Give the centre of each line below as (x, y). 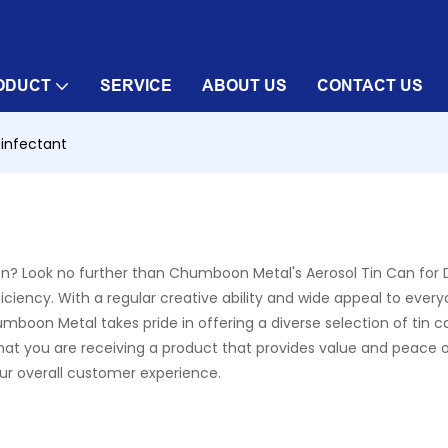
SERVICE (136, 85)
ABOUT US (244, 85)
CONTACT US (370, 85)
